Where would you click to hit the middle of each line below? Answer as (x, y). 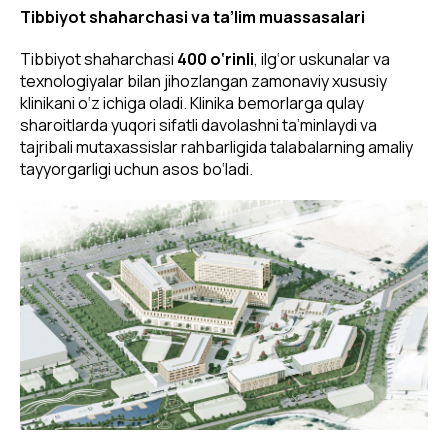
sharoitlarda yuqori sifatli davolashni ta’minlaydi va (198, 125)
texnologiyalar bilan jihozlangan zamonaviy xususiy (203, 81)
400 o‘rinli (215, 59)
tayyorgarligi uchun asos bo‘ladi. (136, 169)
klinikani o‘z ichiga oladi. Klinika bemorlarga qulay (192, 103)
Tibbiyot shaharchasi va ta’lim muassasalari (192, 17)
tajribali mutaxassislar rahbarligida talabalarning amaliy (216, 147)
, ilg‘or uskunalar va (322, 59)
